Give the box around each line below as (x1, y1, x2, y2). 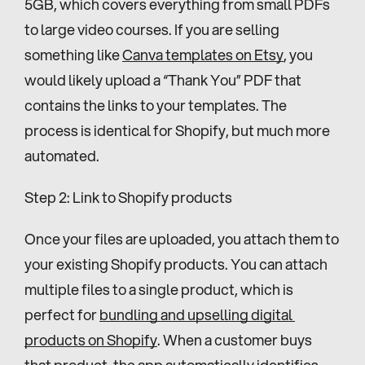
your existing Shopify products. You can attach (24, 253, 328, 275)
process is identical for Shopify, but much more (24, 119, 330, 141)
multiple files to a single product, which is (24, 278, 293, 300)
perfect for (24, 303, 99, 325)
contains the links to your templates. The (24, 94, 287, 116)
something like (24, 43, 122, 65)
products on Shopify (24, 328, 157, 350)
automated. (24, 144, 99, 166)
